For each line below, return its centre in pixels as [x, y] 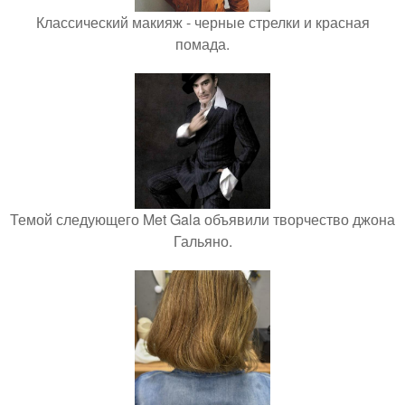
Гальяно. [202, 240]
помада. [202, 43]
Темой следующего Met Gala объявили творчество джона [202, 219]
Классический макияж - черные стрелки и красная [202, 22]
